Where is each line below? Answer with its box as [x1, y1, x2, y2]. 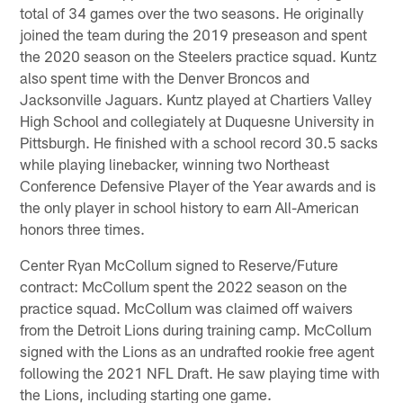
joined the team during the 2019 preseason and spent [20, 24, 368, 43]
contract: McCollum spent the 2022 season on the [20, 276, 348, 295]
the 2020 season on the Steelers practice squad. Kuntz [20, 46, 378, 65]
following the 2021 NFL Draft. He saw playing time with [20, 363, 381, 381]
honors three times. [20, 219, 146, 237]
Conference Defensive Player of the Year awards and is [20, 175, 377, 194]
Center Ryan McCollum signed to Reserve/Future [20, 255, 339, 273]
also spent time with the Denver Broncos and [20, 67, 310, 86]
